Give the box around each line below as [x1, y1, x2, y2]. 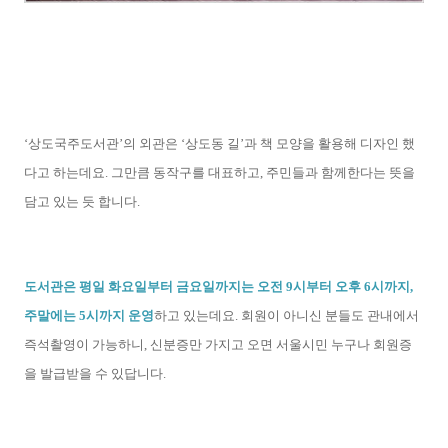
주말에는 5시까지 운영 [24, 308, 154, 324]
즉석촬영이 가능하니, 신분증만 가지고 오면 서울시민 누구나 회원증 [24, 337, 412, 353]
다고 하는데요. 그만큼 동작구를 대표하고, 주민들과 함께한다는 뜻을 [24, 165, 415, 181]
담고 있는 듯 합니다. [24, 194, 140, 210]
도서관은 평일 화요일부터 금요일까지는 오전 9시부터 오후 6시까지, [24, 279, 413, 295]
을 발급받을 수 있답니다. [24, 366, 169, 382]
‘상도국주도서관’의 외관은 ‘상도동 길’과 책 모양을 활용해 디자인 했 [24, 136, 415, 152]
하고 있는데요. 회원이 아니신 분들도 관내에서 [154, 308, 419, 324]
